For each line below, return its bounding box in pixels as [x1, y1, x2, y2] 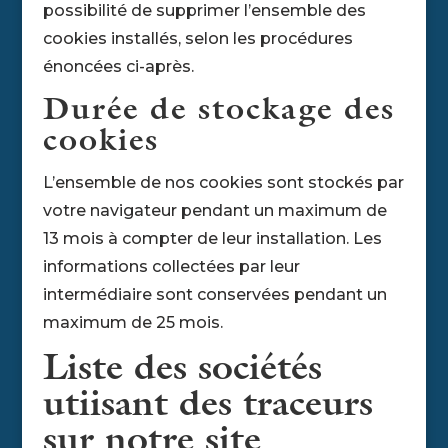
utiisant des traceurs [42, 388, 373, 425]
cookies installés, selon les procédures [42, 28, 353, 48]
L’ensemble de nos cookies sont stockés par [42, 172, 404, 192]
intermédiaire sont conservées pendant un [42, 284, 387, 304]
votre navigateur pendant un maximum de [42, 200, 387, 220]
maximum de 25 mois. [42, 312, 223, 332]
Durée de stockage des [42, 96, 395, 128]
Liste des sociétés [42, 352, 322, 389]
